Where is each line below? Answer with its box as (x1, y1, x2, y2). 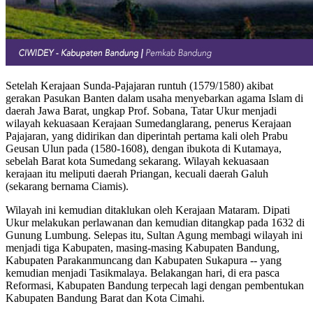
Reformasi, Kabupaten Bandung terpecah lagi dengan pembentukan (6, 279, 304, 292)
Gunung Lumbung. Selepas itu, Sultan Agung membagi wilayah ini (6, 229, 303, 242)
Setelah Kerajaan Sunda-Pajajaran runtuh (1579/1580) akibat (6, 80, 273, 92)
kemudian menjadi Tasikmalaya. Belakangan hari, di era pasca (6, 267, 279, 279)
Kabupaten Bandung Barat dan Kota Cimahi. (6, 292, 210, 305)
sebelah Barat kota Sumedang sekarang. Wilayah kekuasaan (6, 155, 269, 168)
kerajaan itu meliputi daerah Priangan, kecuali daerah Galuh (6, 168, 268, 180)
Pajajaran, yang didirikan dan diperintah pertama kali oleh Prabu (6, 130, 288, 143)
